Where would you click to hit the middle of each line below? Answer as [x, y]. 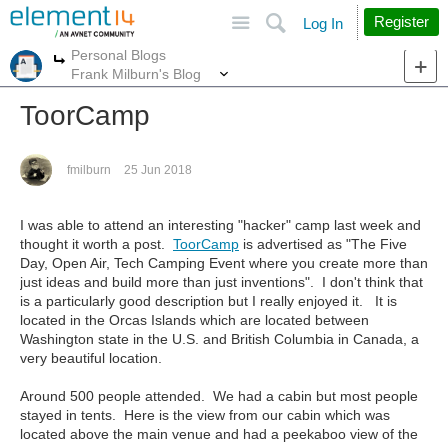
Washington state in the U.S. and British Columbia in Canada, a [219, 339]
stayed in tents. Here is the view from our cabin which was [205, 415]
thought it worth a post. [96, 244]
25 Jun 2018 [158, 170]
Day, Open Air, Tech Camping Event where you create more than [224, 263]
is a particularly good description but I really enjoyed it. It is [208, 301]
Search [350, 14]
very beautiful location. [91, 358]
